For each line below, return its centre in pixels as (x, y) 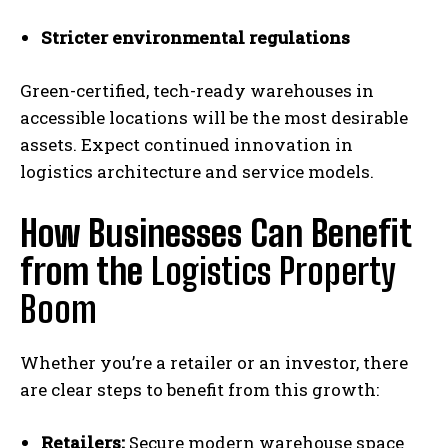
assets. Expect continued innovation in (186, 144)
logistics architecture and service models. (197, 171)
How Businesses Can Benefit (215, 233)
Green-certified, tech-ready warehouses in (197, 90)
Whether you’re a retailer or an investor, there (214, 362)
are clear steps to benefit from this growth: (199, 389)
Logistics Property (273, 271)
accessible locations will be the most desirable (214, 117)
